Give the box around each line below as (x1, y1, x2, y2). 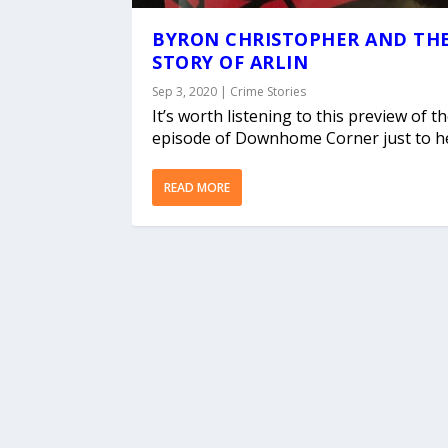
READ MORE (164, 178, 230, 196)
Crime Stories (230, 82, 306, 100)
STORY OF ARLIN (152, 49, 308, 74)
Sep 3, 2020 (152, 82, 217, 100)
